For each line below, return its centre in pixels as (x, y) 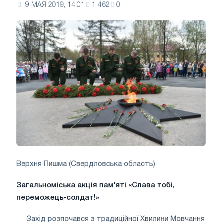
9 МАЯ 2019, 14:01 (55, 5)
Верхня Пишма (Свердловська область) (86, 164)
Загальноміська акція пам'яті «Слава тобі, (95, 185)
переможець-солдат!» (58, 197)
